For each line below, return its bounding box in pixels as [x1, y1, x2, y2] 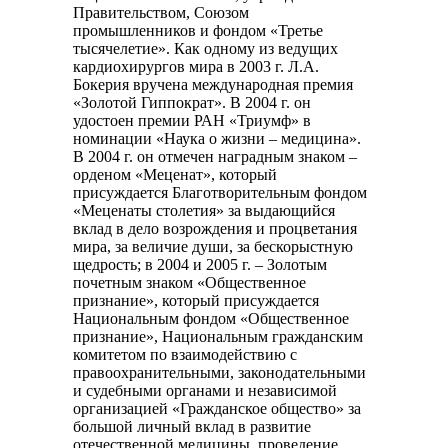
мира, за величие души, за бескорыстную [73, 238, 353, 256]
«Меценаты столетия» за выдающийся [73, 202, 335, 220]
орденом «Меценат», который [73, 166, 277, 184]
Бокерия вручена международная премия [73, 76, 353, 94]
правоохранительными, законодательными [73, 364, 366, 382]
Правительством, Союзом [73, 4, 249, 22]
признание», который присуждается [73, 292, 319, 310]
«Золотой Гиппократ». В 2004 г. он [73, 94, 311, 112]
